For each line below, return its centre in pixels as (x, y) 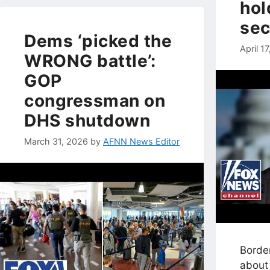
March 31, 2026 (56, 141)
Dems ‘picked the (98, 41)
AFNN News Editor (141, 141)
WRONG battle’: (90, 61)
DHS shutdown (87, 120)
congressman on (95, 100)
